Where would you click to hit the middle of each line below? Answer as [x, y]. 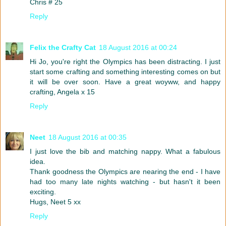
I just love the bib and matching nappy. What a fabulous [125, 152]
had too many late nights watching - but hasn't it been [125, 182]
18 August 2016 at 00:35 [88, 137]
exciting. [43, 192]
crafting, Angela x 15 [62, 92]
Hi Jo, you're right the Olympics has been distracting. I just [125, 62]
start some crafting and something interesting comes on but [125, 72]
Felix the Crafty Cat [63, 48]
